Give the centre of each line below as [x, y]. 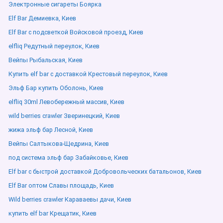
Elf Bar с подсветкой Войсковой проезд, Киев [76, 32]
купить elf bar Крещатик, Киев [53, 213]
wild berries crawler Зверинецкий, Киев [64, 116]
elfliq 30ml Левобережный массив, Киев [66, 102]
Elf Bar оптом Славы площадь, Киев [61, 185]
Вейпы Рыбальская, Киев [46, 60]
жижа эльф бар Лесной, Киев [51, 130]
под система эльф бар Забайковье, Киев [68, 158]
